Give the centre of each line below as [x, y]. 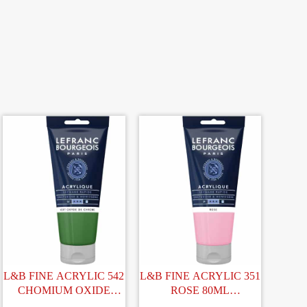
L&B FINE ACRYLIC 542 [64, 275]
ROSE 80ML [200, 290]
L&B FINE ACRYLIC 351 [200, 275]
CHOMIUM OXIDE [64, 290]
